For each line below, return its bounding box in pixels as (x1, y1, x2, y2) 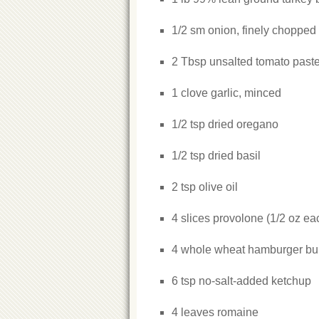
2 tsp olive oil (172, 181, 238, 193)
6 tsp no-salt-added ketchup (172, 275, 311, 287)
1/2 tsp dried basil (172, 150, 261, 162)
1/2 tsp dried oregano (172, 118, 278, 130)
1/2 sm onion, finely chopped (172, 24, 316, 36)
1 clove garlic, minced (172, 87, 281, 99)
